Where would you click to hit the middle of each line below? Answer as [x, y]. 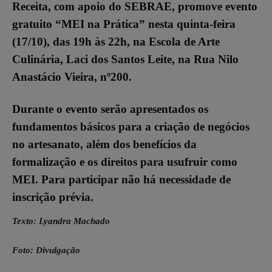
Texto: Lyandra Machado [61, 221]
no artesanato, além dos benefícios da [104, 144]
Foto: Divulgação [46, 250]
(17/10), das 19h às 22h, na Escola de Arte [116, 42]
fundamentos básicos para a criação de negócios [131, 127]
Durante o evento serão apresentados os [110, 109]
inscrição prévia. [53, 197]
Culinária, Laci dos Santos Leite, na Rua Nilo [125, 59]
